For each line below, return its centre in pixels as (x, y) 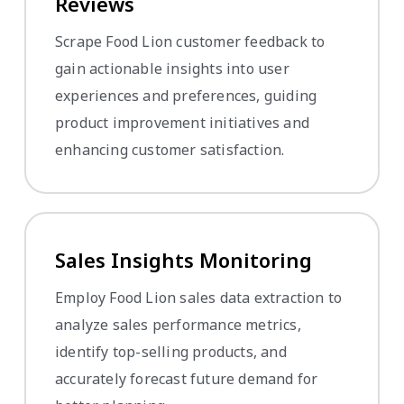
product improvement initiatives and (182, 122)
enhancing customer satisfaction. (170, 149)
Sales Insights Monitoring (184, 259)
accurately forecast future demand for (187, 378)
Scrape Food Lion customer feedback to (190, 41)
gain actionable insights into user (172, 68)
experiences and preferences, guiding (186, 95)
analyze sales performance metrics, (178, 324)
